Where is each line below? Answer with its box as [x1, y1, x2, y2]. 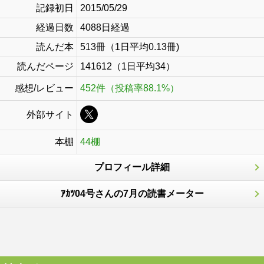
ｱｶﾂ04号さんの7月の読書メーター [60, 189, 204, 199]
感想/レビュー [15, 83, 74, 93]
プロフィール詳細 [94, 162, 170, 172]
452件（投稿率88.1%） [80, 83, 179, 93]
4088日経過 [80, 22, 130, 32]
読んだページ [17, 61, 74, 71]
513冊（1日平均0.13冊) [80, 42, 179, 52]
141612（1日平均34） [80, 61, 175, 71]
